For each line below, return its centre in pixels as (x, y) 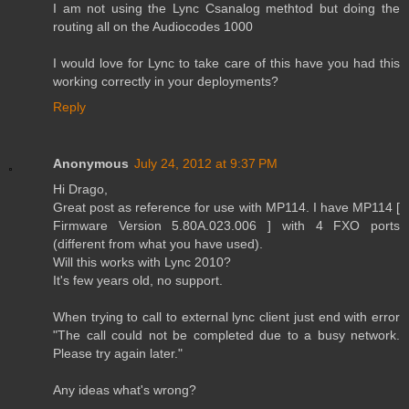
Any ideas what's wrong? (125, 390)
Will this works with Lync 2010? (142, 262)
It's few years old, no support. (138, 281)
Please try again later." (118, 354)
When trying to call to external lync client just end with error (226, 317)
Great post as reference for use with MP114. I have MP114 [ (226, 208)
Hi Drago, (80, 189)
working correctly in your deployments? (166, 82)
